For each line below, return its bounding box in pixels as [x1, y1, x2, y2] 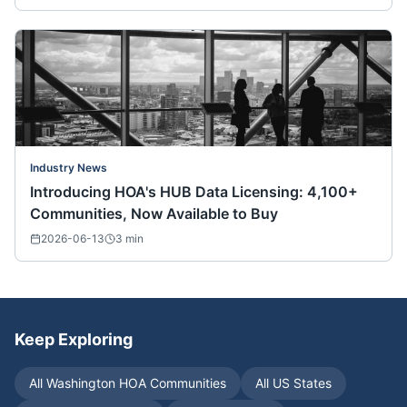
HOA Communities [115, 375, 226, 392]
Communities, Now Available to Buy [30, 204, 278, 223]
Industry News [30, 161, 107, 175]
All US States [255, 375, 332, 392]
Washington [46, 375, 115, 392]
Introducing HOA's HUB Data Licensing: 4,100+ [30, 183, 358, 202]
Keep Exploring [15, 330, 133, 350]
